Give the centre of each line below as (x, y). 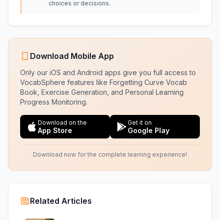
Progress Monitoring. (54, 102)
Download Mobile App (72, 56)
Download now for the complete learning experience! (110, 154)
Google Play (149, 130)
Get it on (140, 123)
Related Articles (61, 201)
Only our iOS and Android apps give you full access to (108, 72)
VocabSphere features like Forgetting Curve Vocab (104, 82)
